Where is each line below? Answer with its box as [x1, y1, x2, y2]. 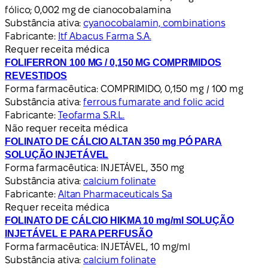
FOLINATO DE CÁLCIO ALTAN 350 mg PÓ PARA [5, 136, 223, 147]
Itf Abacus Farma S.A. [57, 31, 151, 41]
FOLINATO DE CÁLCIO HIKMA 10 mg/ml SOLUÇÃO [5, 215, 234, 226]
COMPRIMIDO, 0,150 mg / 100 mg [100, 83, 244, 94]
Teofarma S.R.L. [57, 109, 125, 120]
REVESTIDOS [5, 70, 68, 81]
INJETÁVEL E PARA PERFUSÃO [5, 228, 153, 239]
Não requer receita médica [5, 123, 128, 133]
